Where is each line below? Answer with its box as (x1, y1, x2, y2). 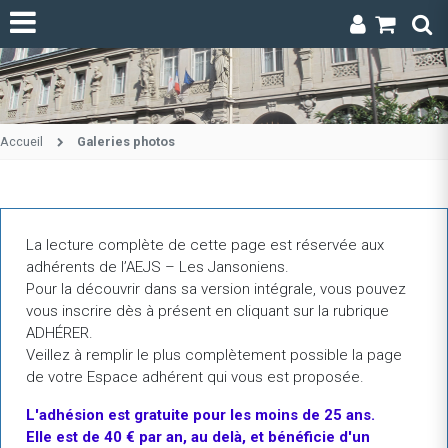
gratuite (134, 405, 189, 424)
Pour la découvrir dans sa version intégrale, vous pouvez (26, 279, 406, 298)
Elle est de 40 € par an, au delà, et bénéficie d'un (26, 427, 370, 446)
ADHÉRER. (26, 323, 93, 342)
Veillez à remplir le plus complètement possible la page (26, 345, 402, 364)
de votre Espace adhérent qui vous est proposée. (26, 367, 364, 386)
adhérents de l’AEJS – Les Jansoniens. (26, 257, 289, 276)
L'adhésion (26, 405, 104, 424)
